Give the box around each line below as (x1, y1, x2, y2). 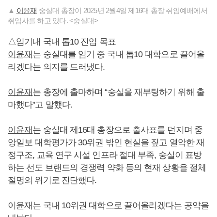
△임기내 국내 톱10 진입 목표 (8, 37, 116, 46)
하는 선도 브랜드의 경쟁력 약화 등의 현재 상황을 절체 (8, 163, 206, 172)
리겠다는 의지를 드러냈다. (8, 62, 105, 72)
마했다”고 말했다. (8, 100, 72, 109)
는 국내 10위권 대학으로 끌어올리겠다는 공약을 (32, 201, 209, 210)
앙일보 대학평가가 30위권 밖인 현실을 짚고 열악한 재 (8, 138, 205, 147)
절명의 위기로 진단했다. (8, 175, 97, 185)
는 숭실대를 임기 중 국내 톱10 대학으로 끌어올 (32, 49, 205, 59)
